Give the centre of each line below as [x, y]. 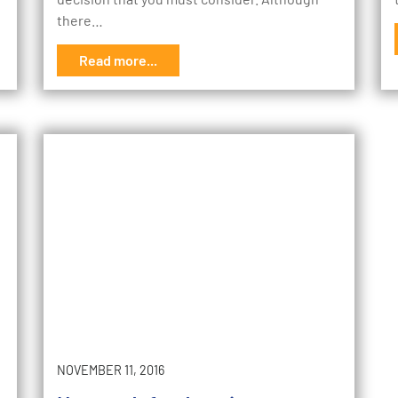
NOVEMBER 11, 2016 [111, 370]
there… [80, 20]
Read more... [118, 60]
